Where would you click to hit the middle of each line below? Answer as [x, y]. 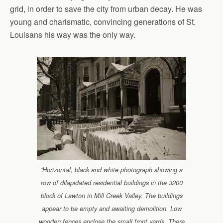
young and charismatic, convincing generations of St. [103, 22]
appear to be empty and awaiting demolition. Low [111, 209]
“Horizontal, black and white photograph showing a [111, 170]
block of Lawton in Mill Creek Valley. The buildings [111, 196]
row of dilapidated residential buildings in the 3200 [111, 183]
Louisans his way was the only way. [73, 35]
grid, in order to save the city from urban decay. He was [106, 9]
